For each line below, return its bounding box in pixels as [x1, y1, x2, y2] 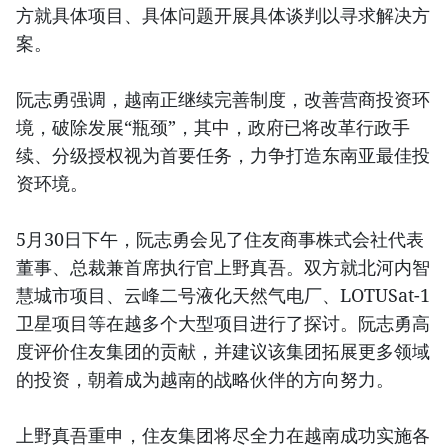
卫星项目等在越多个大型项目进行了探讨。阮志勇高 [16, 310, 430, 335]
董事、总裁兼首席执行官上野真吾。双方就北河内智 [16, 254, 430, 279]
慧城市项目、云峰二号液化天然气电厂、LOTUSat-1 [16, 282, 430, 307]
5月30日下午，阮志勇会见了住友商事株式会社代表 [16, 226, 424, 251]
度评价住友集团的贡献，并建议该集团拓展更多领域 [16, 338, 430, 363]
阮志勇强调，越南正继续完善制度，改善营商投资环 [16, 86, 430, 111]
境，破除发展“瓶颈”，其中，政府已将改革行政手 [16, 114, 410, 139]
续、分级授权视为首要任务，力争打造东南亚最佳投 [16, 142, 430, 167]
